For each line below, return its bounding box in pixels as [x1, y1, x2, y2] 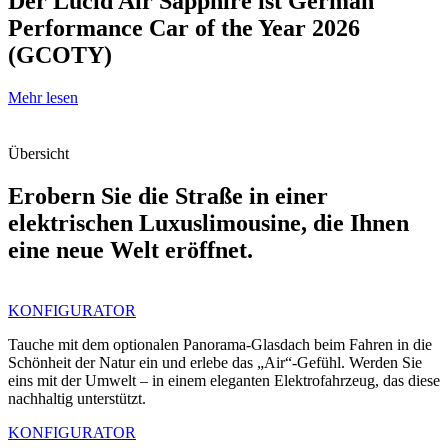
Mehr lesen [8, 89, 78, 107]
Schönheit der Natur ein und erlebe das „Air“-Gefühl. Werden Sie [8, 354, 422, 372]
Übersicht [8, 145, 69, 163]
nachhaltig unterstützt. [8, 390, 146, 408]
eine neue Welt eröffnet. [8, 237, 253, 264]
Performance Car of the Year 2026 [8, 15, 360, 42]
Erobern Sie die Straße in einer [8, 183, 328, 210]
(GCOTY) [8, 42, 112, 69]
